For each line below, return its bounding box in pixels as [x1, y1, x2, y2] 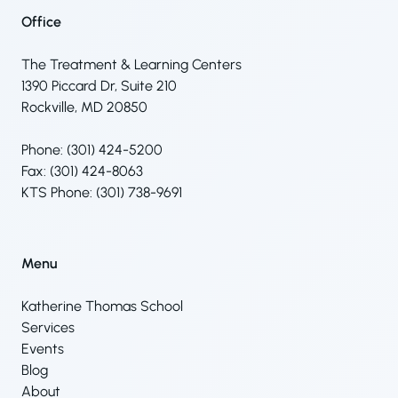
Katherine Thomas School [21, 297, 183, 314]
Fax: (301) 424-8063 [21, 162, 143, 179]
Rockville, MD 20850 [21, 98, 147, 115]
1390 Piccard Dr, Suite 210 [21, 76, 177, 94]
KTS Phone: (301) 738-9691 [21, 183, 182, 201]
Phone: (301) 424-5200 [21, 140, 163, 158]
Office [21, 12, 61, 30]
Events [21, 339, 64, 357]
